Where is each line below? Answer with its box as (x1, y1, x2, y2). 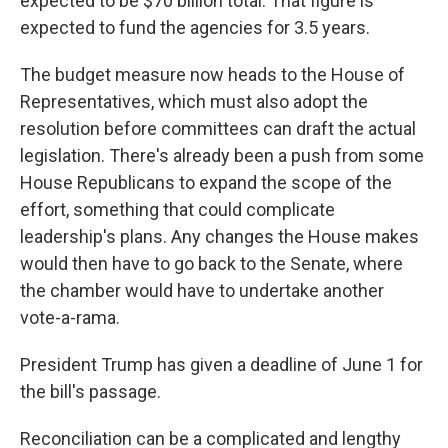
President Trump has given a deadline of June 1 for (20, 354, 423, 375)
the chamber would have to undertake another (20, 280, 384, 301)
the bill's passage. (20, 381, 161, 402)
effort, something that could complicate (20, 199, 335, 220)
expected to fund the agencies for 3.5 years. (20, 17, 370, 38)
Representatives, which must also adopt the (20, 91, 368, 112)
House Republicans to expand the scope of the (20, 172, 392, 193)
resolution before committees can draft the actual (20, 118, 416, 139)
